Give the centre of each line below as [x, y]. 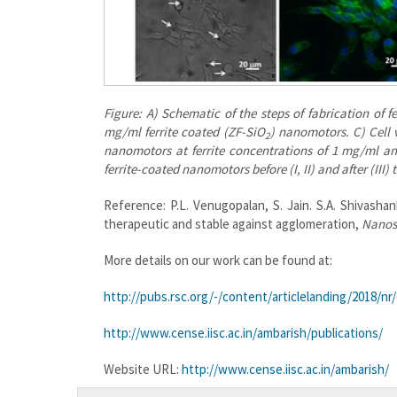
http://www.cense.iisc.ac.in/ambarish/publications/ [243, 333]
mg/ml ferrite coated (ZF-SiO [184, 132]
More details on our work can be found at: [218, 261]
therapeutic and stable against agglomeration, [233, 224]
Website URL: [143, 370]
